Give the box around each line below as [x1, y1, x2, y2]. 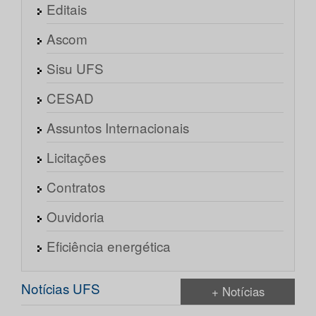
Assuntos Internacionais [47, 117, 189, 137]
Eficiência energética [47, 236, 171, 255]
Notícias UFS [21, 278, 100, 298]
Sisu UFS [47, 58, 104, 78]
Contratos [47, 176, 105, 196]
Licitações [47, 147, 106, 166]
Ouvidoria [47, 206, 104, 226]
